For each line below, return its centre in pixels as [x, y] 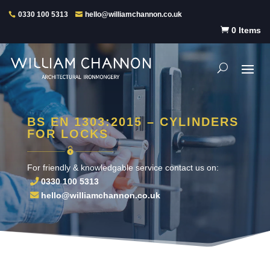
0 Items [246, 30]
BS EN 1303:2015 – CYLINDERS [133, 122]
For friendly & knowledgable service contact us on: [123, 168]
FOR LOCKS [67, 134]
